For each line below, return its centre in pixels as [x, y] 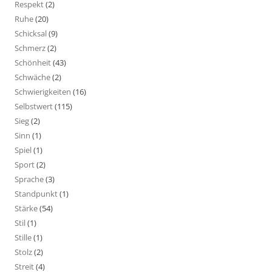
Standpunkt [36, 193]
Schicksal [31, 33]
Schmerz [30, 48]
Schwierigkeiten [43, 91]
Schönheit [33, 62]
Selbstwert [34, 106]
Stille [23, 237]
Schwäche [32, 77]
